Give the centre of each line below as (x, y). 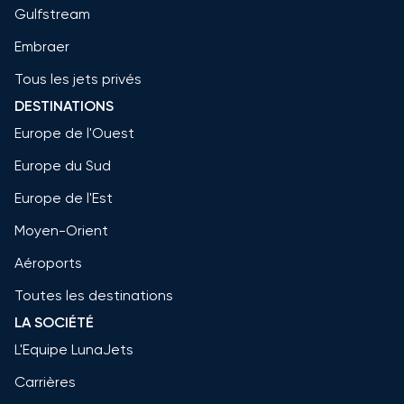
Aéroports (48, 262)
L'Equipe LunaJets (74, 349)
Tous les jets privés (78, 78)
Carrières (45, 381)
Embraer (42, 46)
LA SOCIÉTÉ (54, 322)
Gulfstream (52, 14)
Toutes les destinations (94, 295)
